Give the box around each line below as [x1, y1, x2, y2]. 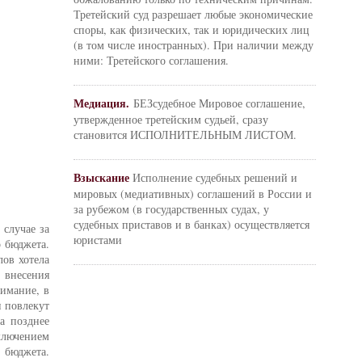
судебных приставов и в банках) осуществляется [74, 217, 309, 232]
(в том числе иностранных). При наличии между [74, 37, 314, 53]
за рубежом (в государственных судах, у [74, 201, 269, 217]
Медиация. [74, 95, 133, 112]
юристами [74, 232, 122, 247]
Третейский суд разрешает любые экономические [74, 6, 313, 22]
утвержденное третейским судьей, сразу [74, 112, 268, 127]
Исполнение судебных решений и [129, 170, 297, 185]
